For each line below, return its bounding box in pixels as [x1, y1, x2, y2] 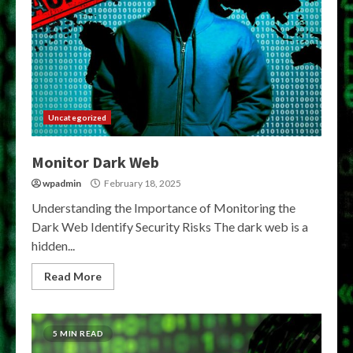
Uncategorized [48, 113, 107, 122]
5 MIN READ [53, 329, 103, 338]
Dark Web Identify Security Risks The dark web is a [32, 219, 308, 234]
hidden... [32, 238, 75, 253]
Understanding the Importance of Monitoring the [32, 200, 295, 215]
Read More [44, 269, 102, 283]
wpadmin [43, 177, 81, 189]
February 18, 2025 [102, 177, 181, 189]
